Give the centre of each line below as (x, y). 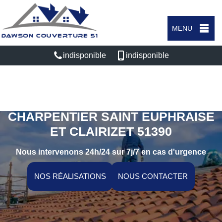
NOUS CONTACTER (153, 176)
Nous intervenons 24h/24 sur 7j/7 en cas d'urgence (111, 152)
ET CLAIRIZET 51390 (111, 131)
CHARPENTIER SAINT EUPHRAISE (111, 116)
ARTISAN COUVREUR (111, 102)
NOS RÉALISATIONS (70, 176)
